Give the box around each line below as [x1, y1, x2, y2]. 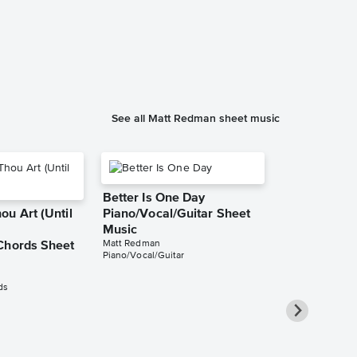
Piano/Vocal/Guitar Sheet [102, 208, 251, 222]
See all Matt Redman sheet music [112, 112, 280, 125]
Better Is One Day [102, 192, 206, 206]
